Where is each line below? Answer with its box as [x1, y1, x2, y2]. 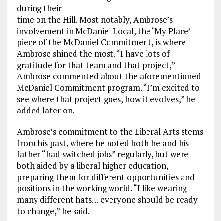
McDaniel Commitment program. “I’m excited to [16, 81, 200, 93]
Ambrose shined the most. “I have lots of [16, 47, 170, 59]
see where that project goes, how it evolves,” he [16, 93, 195, 105]
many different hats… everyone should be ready [16, 193, 198, 205]
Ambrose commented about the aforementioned [16, 70, 201, 82]
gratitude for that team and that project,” [16, 59, 175, 71]
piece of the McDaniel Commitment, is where [16, 36, 186, 48]
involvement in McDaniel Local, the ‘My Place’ [16, 25, 190, 37]
